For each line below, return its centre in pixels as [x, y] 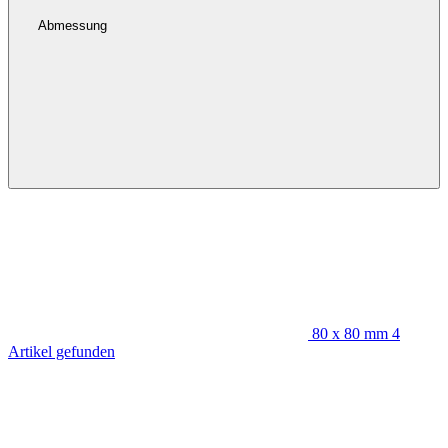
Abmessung [74, 25]
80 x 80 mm [350, 333]
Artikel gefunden [61, 351]
